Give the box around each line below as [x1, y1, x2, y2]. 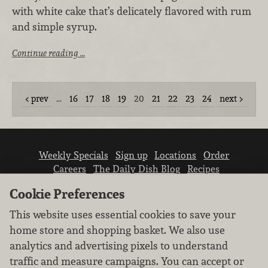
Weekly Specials [38, 149, 108, 162]
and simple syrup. [12, 19, 97, 33]
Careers [53, 163, 87, 175]
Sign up [115, 149, 148, 162]
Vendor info [57, 176, 109, 189]
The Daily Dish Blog [93, 163, 180, 175]
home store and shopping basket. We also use [10, 223, 225, 237]
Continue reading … [12, 47, 85, 59]
